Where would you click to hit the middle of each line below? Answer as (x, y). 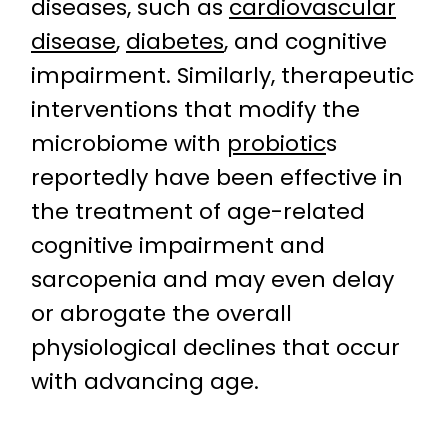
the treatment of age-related (198, 212)
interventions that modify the (195, 110)
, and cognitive (305, 42)
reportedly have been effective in (217, 178)
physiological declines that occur (215, 348)
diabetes (175, 42)
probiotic (276, 144)
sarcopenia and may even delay (212, 280)
